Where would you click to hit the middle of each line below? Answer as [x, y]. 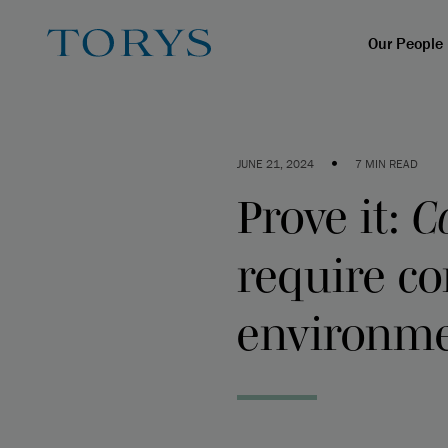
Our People [405, 43]
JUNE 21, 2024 [275, 163]
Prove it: [324, 216]
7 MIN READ [386, 163]
